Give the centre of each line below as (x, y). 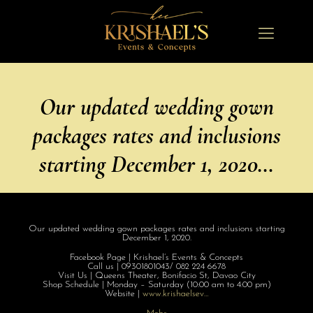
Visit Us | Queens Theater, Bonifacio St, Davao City (156, 276)
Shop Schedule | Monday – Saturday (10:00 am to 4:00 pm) (156, 285)
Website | (123, 294)
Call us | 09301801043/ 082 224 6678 (156, 267)
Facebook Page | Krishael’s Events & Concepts (156, 257)
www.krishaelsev (173, 294)
